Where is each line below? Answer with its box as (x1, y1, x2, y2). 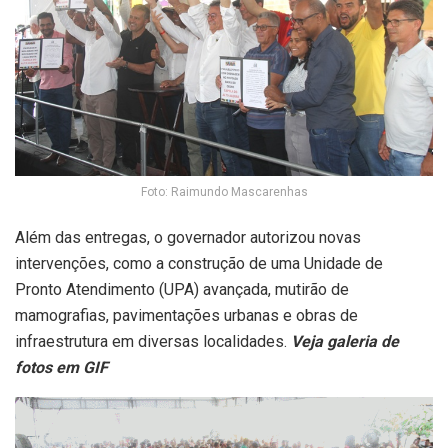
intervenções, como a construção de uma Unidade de (15, 253, 383, 273)
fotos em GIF (15, 357, 108, 377)
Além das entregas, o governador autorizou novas (15, 227, 361, 247)
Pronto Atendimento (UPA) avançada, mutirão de (15, 279, 349, 299)
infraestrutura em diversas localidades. (15, 331, 291, 351)
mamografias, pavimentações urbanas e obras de (15, 305, 358, 325)
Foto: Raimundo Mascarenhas (140, 184, 308, 199)
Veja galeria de (291, 331, 399, 351)
